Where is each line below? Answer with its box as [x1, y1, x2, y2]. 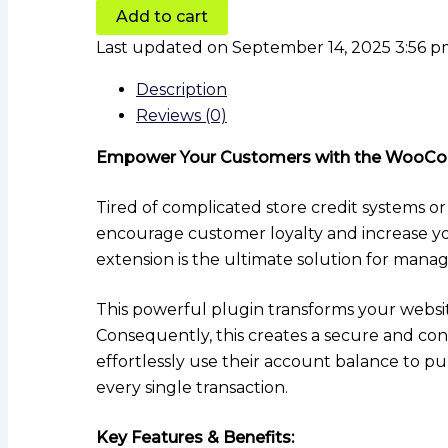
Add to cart [116, 7, 208, 27]
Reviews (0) [136, 106, 227, 126]
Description [136, 80, 227, 100]
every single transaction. [96, 378, 288, 398]
